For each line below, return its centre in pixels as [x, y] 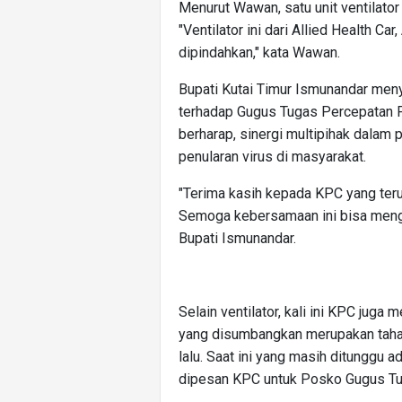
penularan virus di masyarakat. [272, 157]
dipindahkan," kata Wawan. [259, 53]
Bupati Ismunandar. [237, 239]
